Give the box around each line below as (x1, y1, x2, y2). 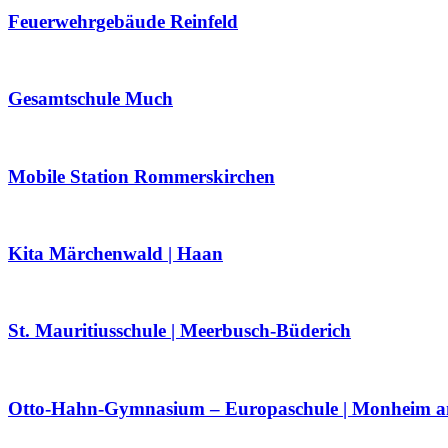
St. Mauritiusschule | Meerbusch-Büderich (8, 320, 351, 342)
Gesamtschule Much (8, 88, 173, 110)
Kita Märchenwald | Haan (8, 243, 223, 265)
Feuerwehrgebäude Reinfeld (8, 10, 238, 32)
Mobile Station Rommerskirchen (8, 165, 275, 187)
